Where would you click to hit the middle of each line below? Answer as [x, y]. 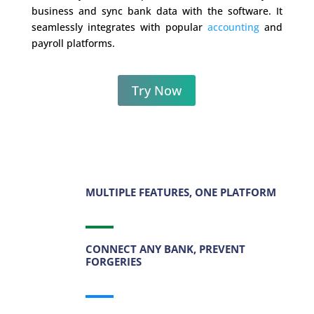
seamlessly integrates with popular [120, 27]
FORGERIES [113, 262]
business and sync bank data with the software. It [157, 11]
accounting [234, 27]
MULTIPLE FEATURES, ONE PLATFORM [180, 192]
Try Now [157, 91]
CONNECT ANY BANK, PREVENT [165, 249]
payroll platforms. [73, 43]
